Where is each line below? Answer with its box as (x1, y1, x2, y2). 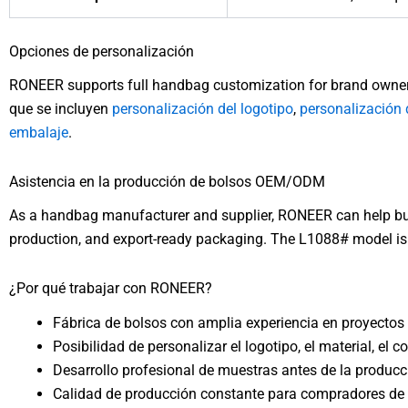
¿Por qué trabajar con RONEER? (9, 280, 212, 298)
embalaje (9, 124, 68, 142)
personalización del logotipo (112, 100, 293, 118)
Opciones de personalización (9, 43, 194, 61)
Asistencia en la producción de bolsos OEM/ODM (9, 173, 325, 191)
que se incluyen (9, 100, 112, 118)
